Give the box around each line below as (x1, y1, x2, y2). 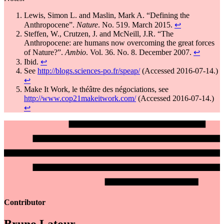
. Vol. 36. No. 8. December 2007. (86, 48, 193, 57)
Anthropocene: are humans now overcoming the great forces (24, 38, 214, 47)
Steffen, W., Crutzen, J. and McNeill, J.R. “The (24, 29, 173, 38)
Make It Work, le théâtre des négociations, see (24, 85, 168, 94)
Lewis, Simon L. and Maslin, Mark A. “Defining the (24, 11, 189, 20)
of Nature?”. (24, 48, 65, 57)
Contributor (4, 198, 45, 207)
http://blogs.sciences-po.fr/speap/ (37, 66, 140, 75)
